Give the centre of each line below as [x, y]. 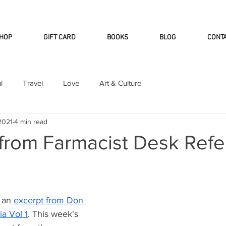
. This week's [54, 214]
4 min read [31, 121]
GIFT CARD [60, 38]
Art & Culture [120, 83]
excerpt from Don [50, 201]
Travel [33, 83]
